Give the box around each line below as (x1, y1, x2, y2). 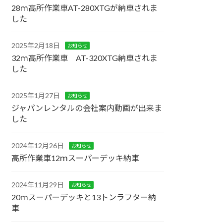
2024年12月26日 (11, 141, 64, 150)
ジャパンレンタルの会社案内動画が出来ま (11, 103, 163, 113)
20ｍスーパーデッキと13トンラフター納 (11, 192, 157, 202)
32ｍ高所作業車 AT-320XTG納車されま (11, 53, 158, 63)
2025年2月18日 (11, 41, 60, 50)
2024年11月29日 (11, 180, 64, 189)
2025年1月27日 (11, 91, 60, 100)
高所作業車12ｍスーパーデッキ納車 (11, 153, 140, 163)
